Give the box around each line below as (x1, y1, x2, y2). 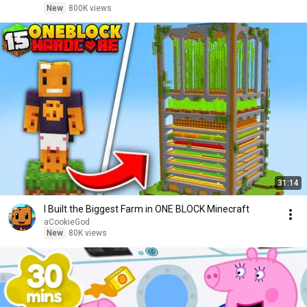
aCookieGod (44, 217, 90, 227)
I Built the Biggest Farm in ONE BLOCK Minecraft (44, 204, 249, 214)
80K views (69, 228, 107, 238)
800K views (69, 3, 112, 13)
